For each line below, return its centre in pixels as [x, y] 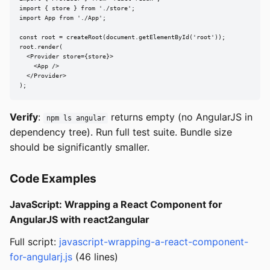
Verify [24, 117]
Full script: [34, 242]
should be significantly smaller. [80, 147]
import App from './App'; [63, 18]
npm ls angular [76, 118]
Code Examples [53, 179]
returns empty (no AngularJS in [181, 117]
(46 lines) [95, 257]
